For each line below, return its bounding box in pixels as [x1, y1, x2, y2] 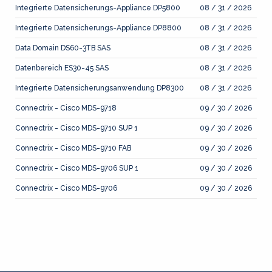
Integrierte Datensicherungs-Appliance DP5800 [15, 4, 180, 12]
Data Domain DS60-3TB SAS [15, 44, 110, 52]
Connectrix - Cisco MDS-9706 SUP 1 [15, 164, 138, 172]
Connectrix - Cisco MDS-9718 [15, 104, 117, 112]
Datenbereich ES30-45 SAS [15, 64, 109, 72]
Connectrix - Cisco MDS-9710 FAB [15, 144, 131, 152]
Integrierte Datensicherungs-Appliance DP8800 [15, 24, 182, 32]
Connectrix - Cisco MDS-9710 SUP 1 [15, 124, 138, 132]
